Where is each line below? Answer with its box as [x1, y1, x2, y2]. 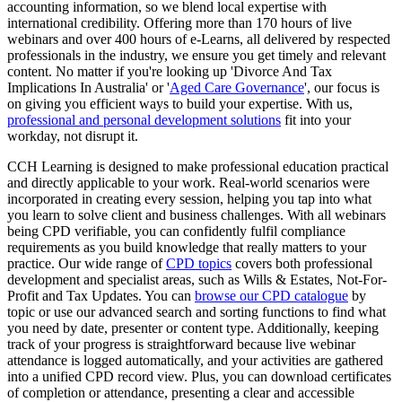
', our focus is [304, 79, 380, 95]
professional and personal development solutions [7, 111, 281, 127]
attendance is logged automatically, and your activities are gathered [7, 352, 383, 368]
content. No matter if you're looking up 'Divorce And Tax [7, 63, 332, 79]
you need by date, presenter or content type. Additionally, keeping [7, 319, 379, 336]
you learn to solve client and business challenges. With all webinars [7, 206, 386, 223]
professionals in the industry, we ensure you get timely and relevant [7, 47, 386, 63]
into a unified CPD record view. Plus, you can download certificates [7, 368, 391, 384]
